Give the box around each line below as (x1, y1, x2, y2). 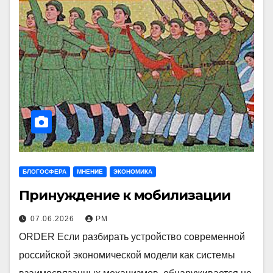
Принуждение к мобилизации (19, 187, 230, 204)
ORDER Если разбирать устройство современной (19, 232, 245, 242)
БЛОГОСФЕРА (23, 168, 66, 175)
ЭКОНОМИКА (113, 168, 152, 175)
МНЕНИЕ (77, 168, 103, 175)
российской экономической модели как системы (19, 250, 235, 260)
